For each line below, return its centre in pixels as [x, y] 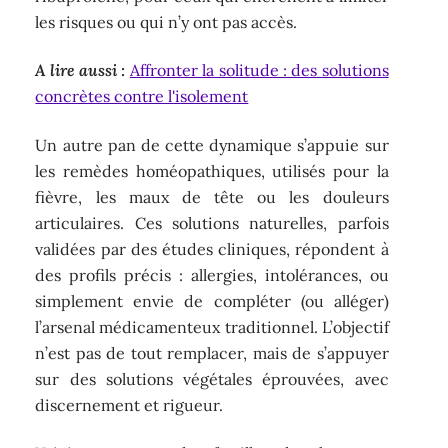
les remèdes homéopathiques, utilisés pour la [212, 170]
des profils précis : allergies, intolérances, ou [212, 274]
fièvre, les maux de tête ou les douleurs [212, 196]
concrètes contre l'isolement [142, 96]
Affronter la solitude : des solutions [259, 70]
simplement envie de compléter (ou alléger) [212, 300]
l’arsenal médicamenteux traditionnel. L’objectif [212, 326]
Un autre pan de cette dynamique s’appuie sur [212, 144]
